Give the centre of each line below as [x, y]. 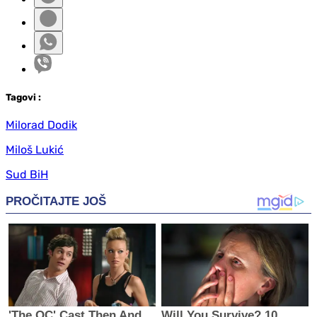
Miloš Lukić [35, 149]
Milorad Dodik [41, 125]
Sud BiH [27, 174]
